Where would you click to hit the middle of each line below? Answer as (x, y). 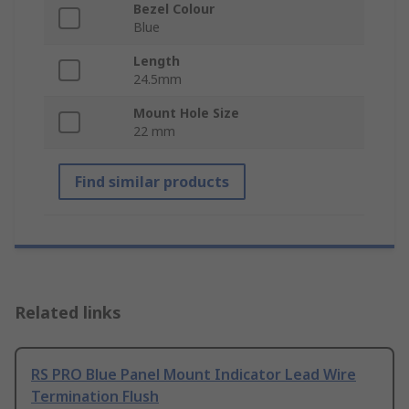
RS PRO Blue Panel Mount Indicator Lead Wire (194, 375)
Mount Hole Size (186, 113)
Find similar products (152, 182)
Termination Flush (95, 397)
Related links (68, 313)
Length (157, 61)
